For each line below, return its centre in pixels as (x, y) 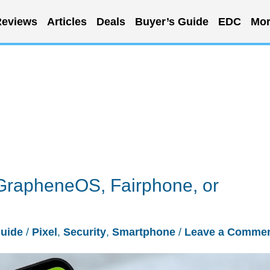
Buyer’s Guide (171, 21)
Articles (67, 21)
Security (85, 232)
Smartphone (144, 232)
